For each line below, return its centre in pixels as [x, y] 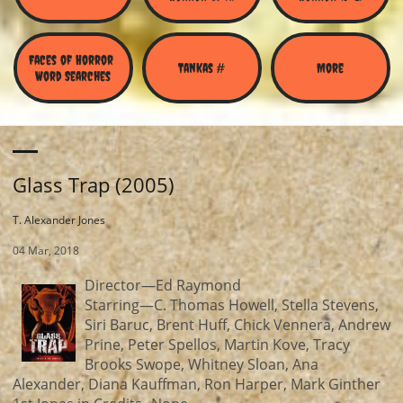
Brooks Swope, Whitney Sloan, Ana [201, 364]
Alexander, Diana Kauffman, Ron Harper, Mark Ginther [197, 384]
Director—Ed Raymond [162, 285]
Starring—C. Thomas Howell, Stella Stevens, [231, 305]
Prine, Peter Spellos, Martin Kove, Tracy [217, 345]
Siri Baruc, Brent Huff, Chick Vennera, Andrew [237, 325]
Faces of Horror [71, 59]
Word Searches [73, 76]
